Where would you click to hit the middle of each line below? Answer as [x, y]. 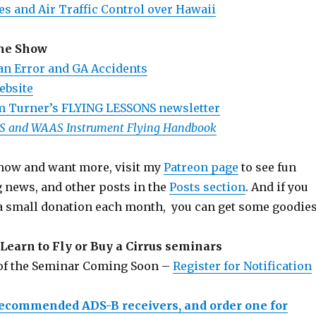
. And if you [276, 187]
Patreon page [201, 168]
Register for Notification [242, 266]
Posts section [207, 187]
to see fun [267, 168]
